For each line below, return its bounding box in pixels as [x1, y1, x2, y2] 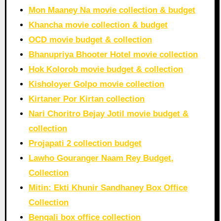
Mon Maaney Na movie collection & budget [29, 5, 196, 15]
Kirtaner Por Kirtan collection [29, 94, 145, 104]
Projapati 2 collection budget [29, 139, 142, 148]
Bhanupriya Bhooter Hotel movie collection [29, 50, 198, 60]
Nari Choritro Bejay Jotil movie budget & [29, 109, 189, 119]
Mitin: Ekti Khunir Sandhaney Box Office [29, 183, 188, 193]
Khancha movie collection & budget [29, 20, 168, 30]
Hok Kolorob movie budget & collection [29, 65, 184, 74]
